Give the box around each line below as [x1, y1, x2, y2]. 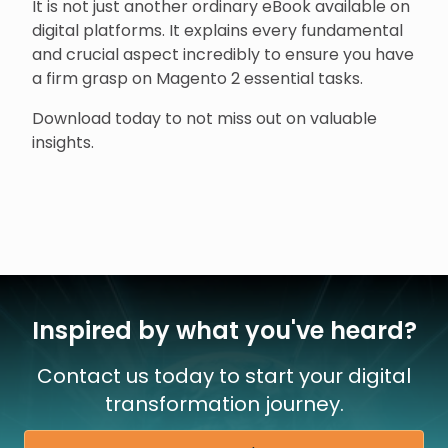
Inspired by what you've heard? [31, 314, 417, 348]
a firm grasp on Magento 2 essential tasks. [32, 67, 363, 91]
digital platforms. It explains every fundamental [32, 19, 403, 43]
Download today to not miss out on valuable [32, 107, 377, 131]
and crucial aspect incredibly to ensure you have [32, 43, 414, 67]
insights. [32, 131, 94, 155]
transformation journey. [104, 390, 344, 419]
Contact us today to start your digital [37, 362, 411, 391]
